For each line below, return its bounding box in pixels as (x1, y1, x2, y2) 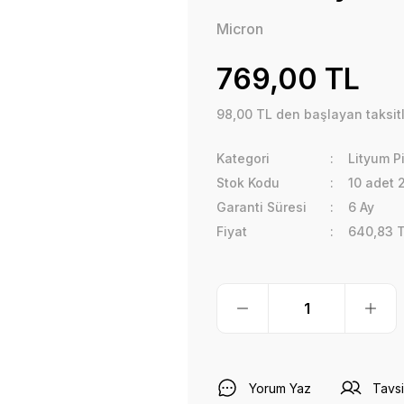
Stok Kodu (216, 175, 280, 190)
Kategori (216, 151, 270, 166)
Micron (216, 20, 263, 38)
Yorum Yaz (249, 380, 311, 396)
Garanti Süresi (216, 199, 307, 215)
